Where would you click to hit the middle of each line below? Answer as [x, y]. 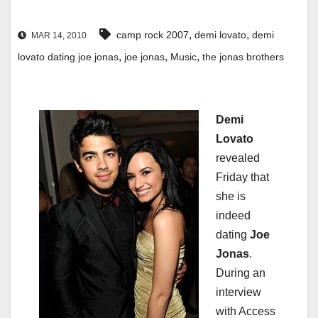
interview [238, 292]
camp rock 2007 [153, 35]
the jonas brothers [243, 57]
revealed [238, 158]
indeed [233, 216]
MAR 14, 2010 [58, 36]
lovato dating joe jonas [68, 57]
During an [241, 273]
